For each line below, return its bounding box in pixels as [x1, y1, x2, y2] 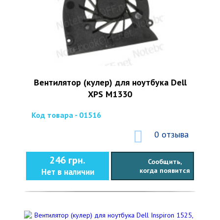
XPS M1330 [88, 88, 132, 100]
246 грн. [50, 153, 85, 166]
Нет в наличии [41, 166, 94, 177]
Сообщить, [147, 157, 182, 166]
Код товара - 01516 [31, 110, 101, 120]
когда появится [139, 165, 190, 175]
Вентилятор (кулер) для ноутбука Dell [33, 76, 187, 88]
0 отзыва [154, 128, 189, 140]
